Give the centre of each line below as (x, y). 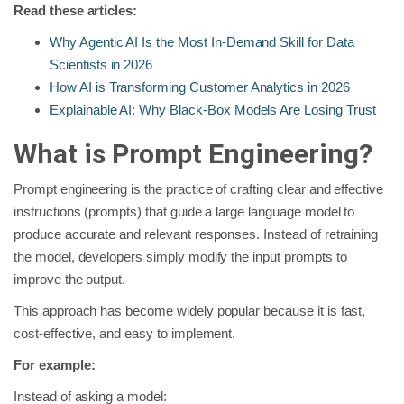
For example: (55, 364)
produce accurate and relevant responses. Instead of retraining (196, 234)
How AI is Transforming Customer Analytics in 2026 (200, 87)
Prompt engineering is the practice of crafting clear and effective (199, 188)
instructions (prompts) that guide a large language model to (184, 211)
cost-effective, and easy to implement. (125, 333)
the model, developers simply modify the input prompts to (180, 256)
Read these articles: (76, 10)
